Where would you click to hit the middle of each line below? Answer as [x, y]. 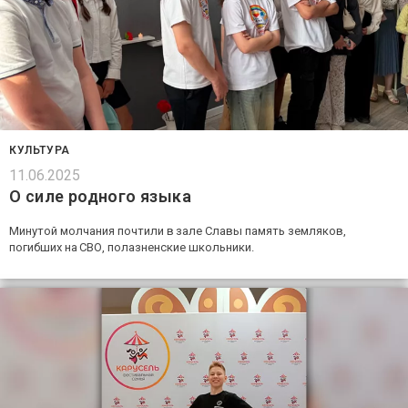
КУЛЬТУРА [40, 151]
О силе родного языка [100, 197]
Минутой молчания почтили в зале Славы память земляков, [178, 231]
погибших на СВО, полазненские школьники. [132, 248]
